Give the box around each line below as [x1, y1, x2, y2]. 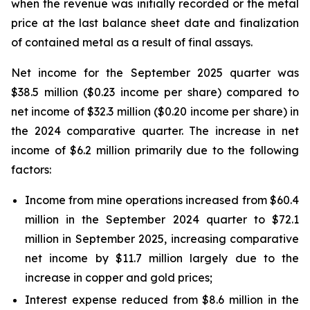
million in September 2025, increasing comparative [25, 232, 299, 246]
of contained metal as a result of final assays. [11, 35, 253, 49]
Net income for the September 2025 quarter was [11, 66, 299, 80]
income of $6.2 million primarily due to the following [11, 143, 299, 157]
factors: [11, 163, 51, 176]
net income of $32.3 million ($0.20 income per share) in [11, 104, 299, 118]
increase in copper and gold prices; [25, 271, 212, 284]
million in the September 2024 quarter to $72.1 [25, 212, 299, 226]
